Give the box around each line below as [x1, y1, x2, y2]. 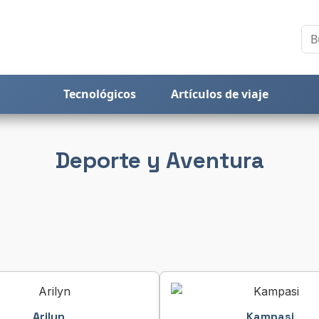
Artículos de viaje [170, 86, 268, 102]
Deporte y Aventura [55, 146, 264, 174]
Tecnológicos [63, 86, 136, 102]
